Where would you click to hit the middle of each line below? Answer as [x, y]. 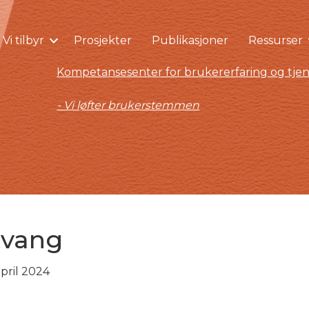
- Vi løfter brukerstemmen [128, 106]
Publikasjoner [190, 40]
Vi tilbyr [23, 40]
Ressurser [275, 40]
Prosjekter [102, 40]
